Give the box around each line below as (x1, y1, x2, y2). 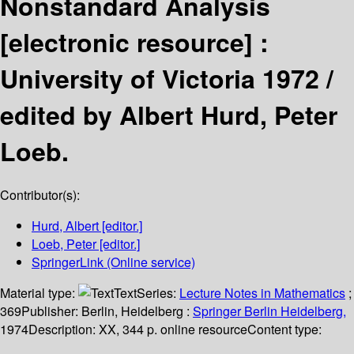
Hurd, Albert (32, 217, 99, 235)
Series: (137, 284, 179, 303)
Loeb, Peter (32, 235, 96, 254)
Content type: (247, 320, 322, 339)
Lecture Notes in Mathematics (179, 284, 345, 303)
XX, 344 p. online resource (99, 320, 247, 339)
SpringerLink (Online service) (32, 253, 195, 272)
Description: (28, 320, 99, 339)
